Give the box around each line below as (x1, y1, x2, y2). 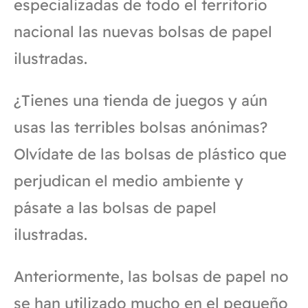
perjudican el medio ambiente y (14, 170, 243, 190)
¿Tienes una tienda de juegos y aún (14, 90, 267, 110)
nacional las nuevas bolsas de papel (14, 21, 272, 41)
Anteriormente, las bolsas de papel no (14, 266, 289, 286)
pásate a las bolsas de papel (14, 197, 217, 217)
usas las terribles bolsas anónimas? (14, 117, 267, 137)
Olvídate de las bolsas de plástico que (14, 144, 287, 164)
